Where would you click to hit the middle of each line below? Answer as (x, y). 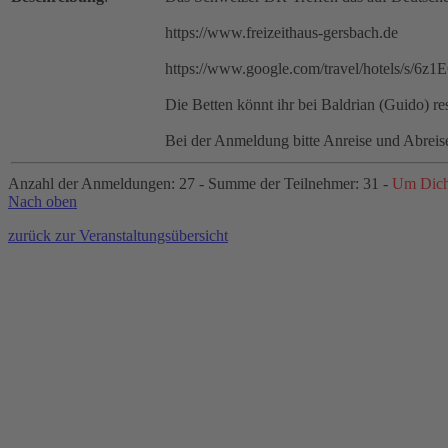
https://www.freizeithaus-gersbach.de (281, 33)
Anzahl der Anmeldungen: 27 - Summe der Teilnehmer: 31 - (200, 184)
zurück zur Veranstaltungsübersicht (118, 236)
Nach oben (42, 202)
